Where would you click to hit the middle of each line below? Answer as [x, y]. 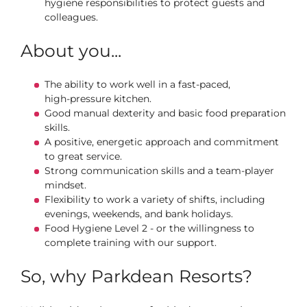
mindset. [67, 185]
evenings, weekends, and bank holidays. [140, 214]
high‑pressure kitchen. [99, 99]
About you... [71, 51]
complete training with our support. [132, 243]
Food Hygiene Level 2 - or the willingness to [149, 228]
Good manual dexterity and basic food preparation [165, 113]
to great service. [85, 156]
